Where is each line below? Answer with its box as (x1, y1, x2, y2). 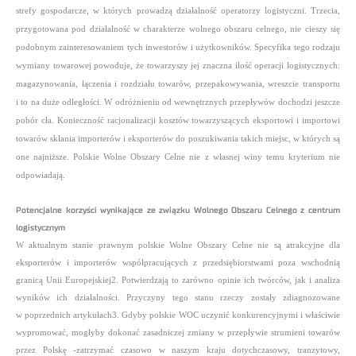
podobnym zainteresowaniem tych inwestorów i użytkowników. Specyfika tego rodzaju (16, 43, 340, 52)
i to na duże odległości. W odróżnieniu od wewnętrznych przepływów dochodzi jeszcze (16, 98, 340, 107)
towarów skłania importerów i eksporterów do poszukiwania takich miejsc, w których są (16, 134, 340, 144)
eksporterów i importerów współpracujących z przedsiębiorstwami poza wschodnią (16, 258, 340, 268)
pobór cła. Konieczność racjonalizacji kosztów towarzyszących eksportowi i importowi (16, 116, 340, 126)
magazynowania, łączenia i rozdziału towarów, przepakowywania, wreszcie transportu (16, 79, 340, 89)
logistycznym (16, 223, 65, 233)
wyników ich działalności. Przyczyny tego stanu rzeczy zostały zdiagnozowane (16, 293, 340, 303)
